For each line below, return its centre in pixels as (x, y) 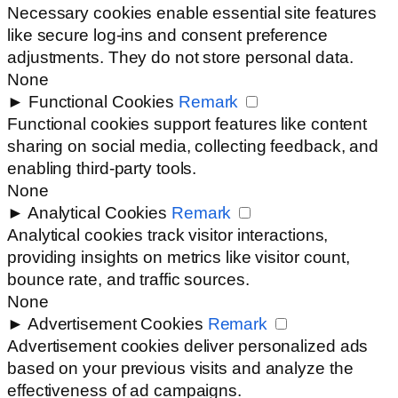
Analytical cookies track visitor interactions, (168, 235)
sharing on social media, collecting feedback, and (193, 147)
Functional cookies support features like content (187, 124)
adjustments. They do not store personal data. (180, 58)
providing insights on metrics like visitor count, (179, 258)
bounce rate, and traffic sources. (128, 280)
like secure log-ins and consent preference (167, 36)
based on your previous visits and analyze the (180, 369)
